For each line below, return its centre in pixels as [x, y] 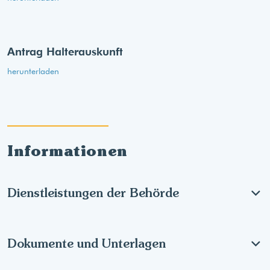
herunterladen [33, 71]
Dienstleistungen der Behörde [93, 193]
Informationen [67, 151]
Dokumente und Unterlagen [86, 243]
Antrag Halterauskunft [65, 52]
